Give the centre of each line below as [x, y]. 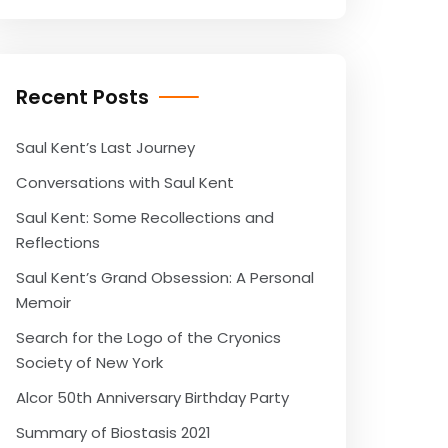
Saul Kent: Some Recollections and [145, 217]
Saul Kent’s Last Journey [105, 147]
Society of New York [89, 362]
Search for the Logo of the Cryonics [148, 337]
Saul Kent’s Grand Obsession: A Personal [165, 277]
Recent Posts [82, 97]
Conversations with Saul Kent [125, 182]
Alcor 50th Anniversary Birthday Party [152, 397]
